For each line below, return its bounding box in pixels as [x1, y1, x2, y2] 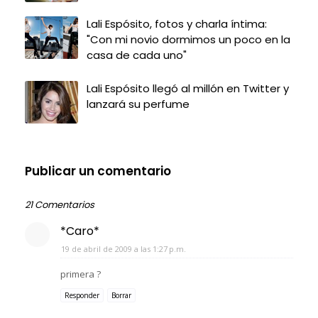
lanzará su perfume [87, 96, 190, 111]
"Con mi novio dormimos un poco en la [87, 31, 290, 47]
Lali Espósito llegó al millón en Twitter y [87, 80, 289, 96]
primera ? [60, 267, 101, 280]
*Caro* [60, 222, 99, 239]
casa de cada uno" [87, 47, 187, 62]
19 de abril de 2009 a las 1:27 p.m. [61, 243, 186, 254]
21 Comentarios [25, 197, 94, 212]
